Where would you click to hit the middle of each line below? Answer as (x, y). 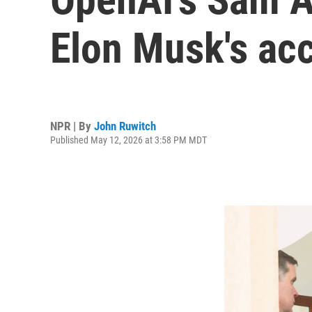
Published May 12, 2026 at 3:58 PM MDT (128, 140)
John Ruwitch (125, 126)
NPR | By (72, 126)
